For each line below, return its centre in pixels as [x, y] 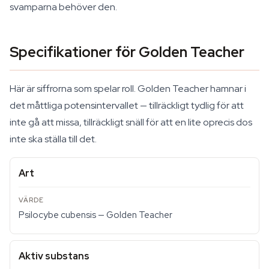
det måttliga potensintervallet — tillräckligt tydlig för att [127, 105]
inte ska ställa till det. [53, 139]
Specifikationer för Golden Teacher [127, 52]
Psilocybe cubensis [57, 215]
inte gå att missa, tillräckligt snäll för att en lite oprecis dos [131, 122]
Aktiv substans [54, 256]
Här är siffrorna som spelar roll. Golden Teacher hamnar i [128, 89]
